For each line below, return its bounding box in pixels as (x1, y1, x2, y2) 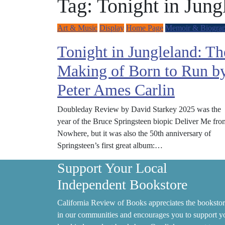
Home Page (126, 24, 163, 32)
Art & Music (57, 24, 97, 32)
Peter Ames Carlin (57, 81, 175, 99)
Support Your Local (57, 160, 167, 176)
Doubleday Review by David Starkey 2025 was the (57, 105, 221, 114)
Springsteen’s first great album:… (57, 141, 163, 150)
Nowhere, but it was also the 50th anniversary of (57, 129, 211, 138)
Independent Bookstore (57, 177, 187, 192)
